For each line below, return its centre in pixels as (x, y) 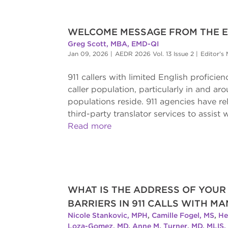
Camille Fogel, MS (183, 216)
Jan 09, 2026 (88, 54)
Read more (89, 126)
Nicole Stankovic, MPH (107, 216)
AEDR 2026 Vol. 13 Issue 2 (154, 54)
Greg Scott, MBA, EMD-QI (113, 44)
